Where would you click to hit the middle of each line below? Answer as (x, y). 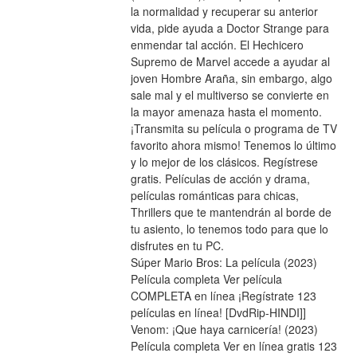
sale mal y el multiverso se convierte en (229, 95)
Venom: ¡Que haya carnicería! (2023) (224, 330)
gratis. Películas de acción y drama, (220, 179)
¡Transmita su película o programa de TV (233, 129)
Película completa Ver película (206, 279)
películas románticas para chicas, (214, 196)
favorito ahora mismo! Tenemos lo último (233, 145)
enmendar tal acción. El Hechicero (217, 45)
